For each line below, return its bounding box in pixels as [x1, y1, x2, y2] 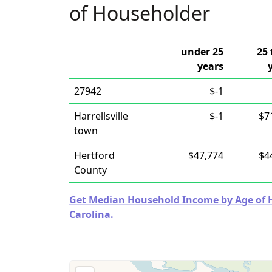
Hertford [74, 149, 115, 162]
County [74, 163, 107, 177]
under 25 [181, 45, 223, 58]
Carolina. [69, 208, 114, 221]
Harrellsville [74, 109, 128, 123]
